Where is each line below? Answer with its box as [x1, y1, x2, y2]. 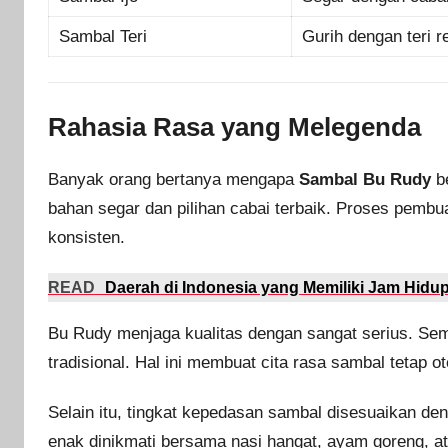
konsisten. [48, 227, 125, 247]
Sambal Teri [59, 26, 148, 46]
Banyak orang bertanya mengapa [48, 169, 299, 189]
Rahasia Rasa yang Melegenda [48, 112, 421, 143]
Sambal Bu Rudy [299, 169, 431, 189]
